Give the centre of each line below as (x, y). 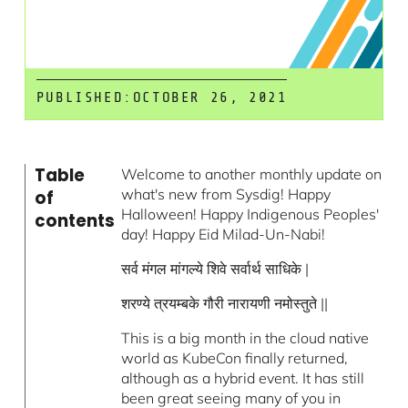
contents (74, 221)
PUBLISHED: (84, 98)
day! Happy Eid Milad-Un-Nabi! (224, 235)
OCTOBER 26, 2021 (210, 98)
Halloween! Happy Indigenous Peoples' (250, 214)
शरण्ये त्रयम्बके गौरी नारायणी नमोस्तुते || (225, 304)
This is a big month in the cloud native (245, 338)
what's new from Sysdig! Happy (226, 194)
